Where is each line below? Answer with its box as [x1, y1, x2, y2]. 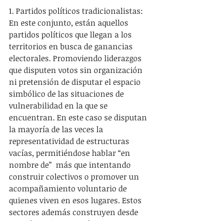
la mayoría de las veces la [9, 123, 105, 135]
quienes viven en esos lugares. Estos [9, 194, 144, 206]
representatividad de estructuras [9, 135, 131, 147]
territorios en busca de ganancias [9, 40, 135, 52]
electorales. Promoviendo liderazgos [9, 52, 144, 64]
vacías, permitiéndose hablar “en [9, 147, 132, 158]
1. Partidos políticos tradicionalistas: [9, 5, 145, 16]
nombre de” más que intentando [9, 159, 133, 170]
